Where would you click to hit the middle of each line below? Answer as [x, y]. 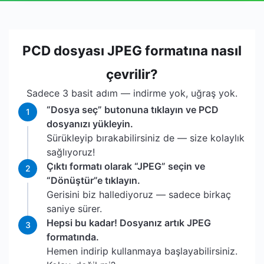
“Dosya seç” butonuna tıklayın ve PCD [133, 110]
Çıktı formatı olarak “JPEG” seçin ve [126, 166]
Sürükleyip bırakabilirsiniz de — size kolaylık [146, 138]
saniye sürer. [74, 209]
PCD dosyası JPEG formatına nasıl [132, 50]
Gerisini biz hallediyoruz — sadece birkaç [139, 194]
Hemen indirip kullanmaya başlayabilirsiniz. [142, 251]
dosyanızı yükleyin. [90, 124]
